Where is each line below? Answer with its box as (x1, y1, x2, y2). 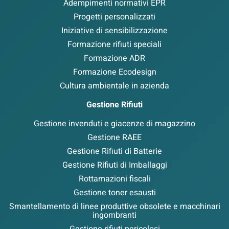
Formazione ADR (84, 52, 145, 65)
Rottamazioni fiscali (78, 173, 151, 186)
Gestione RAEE (87, 131, 142, 144)
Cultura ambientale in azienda (60, 80, 169, 93)
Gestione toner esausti (73, 187, 156, 199)
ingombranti (93, 209, 136, 222)
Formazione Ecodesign (73, 66, 156, 79)
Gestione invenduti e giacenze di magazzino (34, 118, 195, 130)
